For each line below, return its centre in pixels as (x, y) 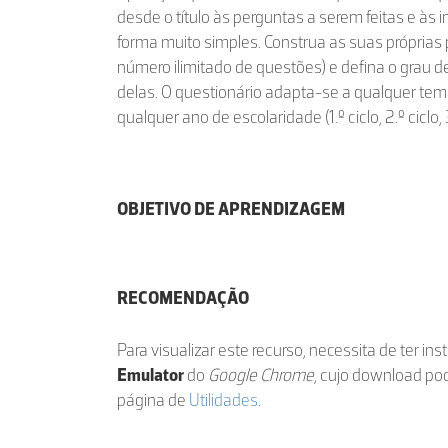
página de (153, 400)
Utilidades (223, 400)
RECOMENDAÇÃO (183, 298)
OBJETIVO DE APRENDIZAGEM (231, 209)
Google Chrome (261, 375)
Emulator (150, 375)
